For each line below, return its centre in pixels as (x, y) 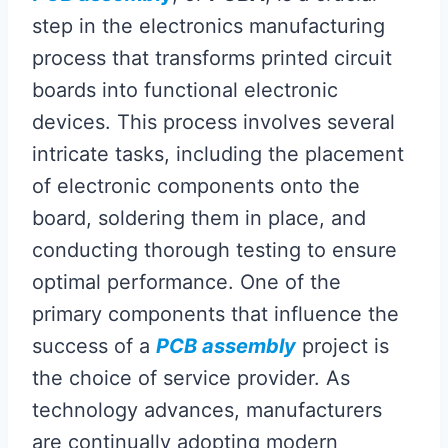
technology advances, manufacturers (207, 410)
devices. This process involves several (213, 122)
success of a (94, 346)
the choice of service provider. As (191, 378)
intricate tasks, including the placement (218, 154)
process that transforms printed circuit (212, 58)
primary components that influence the (215, 314)
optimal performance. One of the (186, 282)
